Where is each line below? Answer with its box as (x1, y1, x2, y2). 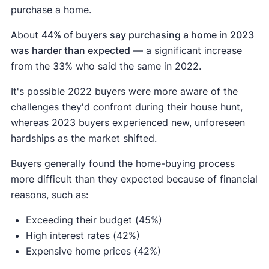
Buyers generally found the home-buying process (10, 157, 235, 170)
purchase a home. (10, 4, 91, 16)
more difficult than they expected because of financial (10, 173, 258, 186)
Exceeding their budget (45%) (25, 214, 162, 226)
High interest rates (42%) (25, 229, 140, 242)
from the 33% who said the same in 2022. (10, 60, 201, 73)
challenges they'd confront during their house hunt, (10, 101, 243, 113)
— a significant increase (130, 44, 242, 57)
